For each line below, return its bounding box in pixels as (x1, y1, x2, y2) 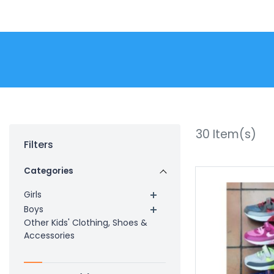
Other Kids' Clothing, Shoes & (24, 216, 147, 229)
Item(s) (210, 125, 256, 143)
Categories (24, 165, 73, 177)
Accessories (24, 229, 75, 242)
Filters (24, 137, 53, 152)
